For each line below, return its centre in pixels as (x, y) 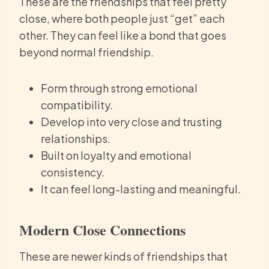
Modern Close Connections (102, 230)
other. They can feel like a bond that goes (123, 35)
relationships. (76, 139)
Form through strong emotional (119, 88)
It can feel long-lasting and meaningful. (141, 189)
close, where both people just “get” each (122, 19)
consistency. (73, 172)
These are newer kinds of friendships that (123, 256)
